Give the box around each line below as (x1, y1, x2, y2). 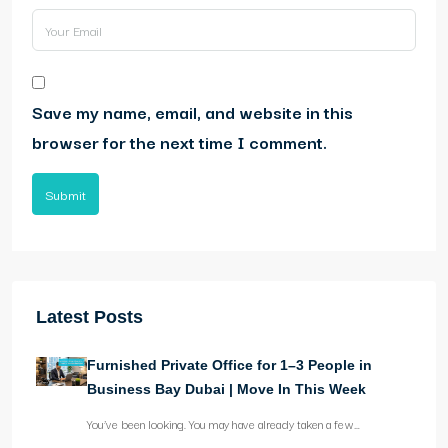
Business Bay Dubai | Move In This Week (87, 381, 367, 398)
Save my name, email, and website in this (32, 98, 353, 126)
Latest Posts (36, 307, 143, 328)
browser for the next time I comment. (32, 128, 327, 156)
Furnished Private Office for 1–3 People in (87, 357, 373, 374)
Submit (45, 184, 86, 205)
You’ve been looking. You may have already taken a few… (87, 414, 361, 434)
